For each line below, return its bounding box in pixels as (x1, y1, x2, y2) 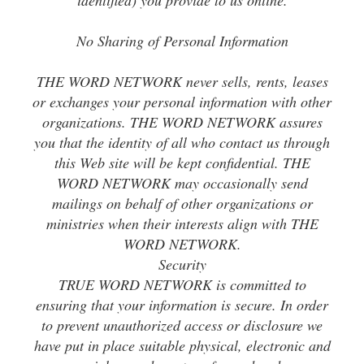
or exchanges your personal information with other (32, 92, 331, 111)
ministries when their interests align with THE (45, 214, 318, 233)
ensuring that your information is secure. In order (36, 295, 328, 314)
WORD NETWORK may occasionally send (56, 173, 308, 193)
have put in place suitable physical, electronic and (33, 336, 331, 355)
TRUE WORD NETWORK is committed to (58, 275, 306, 294)
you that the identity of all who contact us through (34, 132, 330, 152)
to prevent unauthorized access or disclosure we (41, 315, 323, 335)
